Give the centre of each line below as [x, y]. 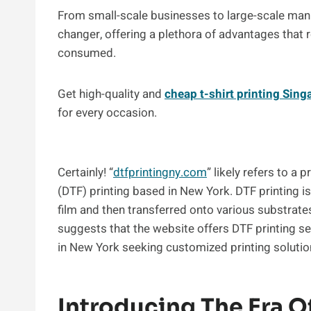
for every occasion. [107, 112]
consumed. [87, 53]
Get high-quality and [111, 94]
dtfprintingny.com [160, 172]
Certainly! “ [85, 172]
